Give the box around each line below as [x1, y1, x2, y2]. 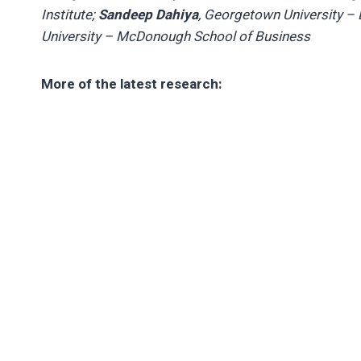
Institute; [41, 4, 98, 25]
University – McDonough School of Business [41, 26, 310, 47]
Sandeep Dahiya [98, 4, 198, 25]
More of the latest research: [41, 73, 222, 94]
